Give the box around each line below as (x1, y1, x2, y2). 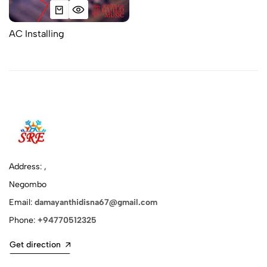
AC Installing (9, 28, 64, 39)
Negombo (9, 179, 46, 190)
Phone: (9, 215, 38, 226)
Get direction (10, 240, 61, 250)
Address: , (9, 162, 46, 172)
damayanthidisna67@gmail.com (35, 197, 157, 208)
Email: (9, 197, 35, 208)
